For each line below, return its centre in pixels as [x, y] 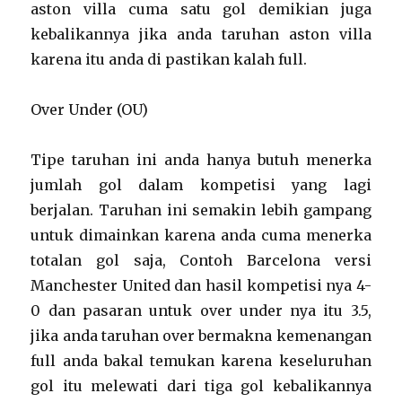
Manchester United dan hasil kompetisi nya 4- [201, 285]
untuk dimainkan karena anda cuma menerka [201, 235]
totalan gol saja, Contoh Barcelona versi [201, 260]
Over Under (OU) [90, 109]
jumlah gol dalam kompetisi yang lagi [201, 185]
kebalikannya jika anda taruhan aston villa [201, 34]
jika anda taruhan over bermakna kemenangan [201, 336]
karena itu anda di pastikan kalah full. [169, 59]
